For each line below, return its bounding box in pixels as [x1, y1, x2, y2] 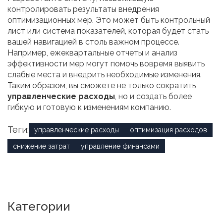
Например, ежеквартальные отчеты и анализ [7, 48, 177, 57]
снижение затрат [13, 142, 70, 150]
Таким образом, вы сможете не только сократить [7, 80, 196, 90]
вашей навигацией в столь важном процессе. [7, 37, 179, 47]
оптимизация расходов [130, 125, 207, 134]
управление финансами [81, 142, 160, 150]
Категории [7, 199, 70, 214]
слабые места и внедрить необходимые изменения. [7, 69, 202, 79]
